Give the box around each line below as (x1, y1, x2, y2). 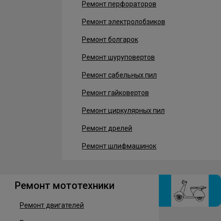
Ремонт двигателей (20, 201, 84, 209)
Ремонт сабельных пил (81, 71, 157, 79)
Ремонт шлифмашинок (81, 142, 156, 150)
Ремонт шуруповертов (81, 53, 155, 61)
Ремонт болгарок (81, 36, 138, 43)
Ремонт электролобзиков (81, 18, 165, 26)
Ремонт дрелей (81, 124, 132, 132)
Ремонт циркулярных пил (81, 107, 165, 114)
